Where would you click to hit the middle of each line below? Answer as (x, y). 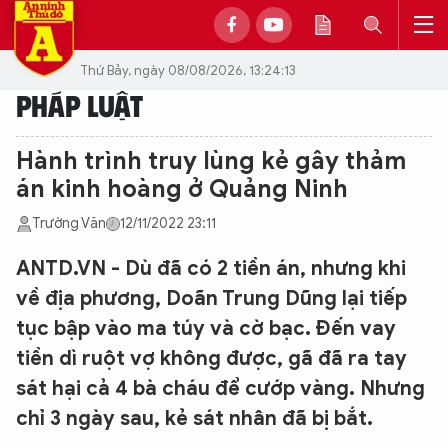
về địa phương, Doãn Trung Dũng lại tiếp (211, 298)
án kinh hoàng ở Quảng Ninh (182, 189)
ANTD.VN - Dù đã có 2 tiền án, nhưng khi (211, 268)
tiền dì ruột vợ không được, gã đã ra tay (211, 358)
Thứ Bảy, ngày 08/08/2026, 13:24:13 (188, 70)
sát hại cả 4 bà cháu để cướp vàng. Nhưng (220, 388)
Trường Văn (69, 223)
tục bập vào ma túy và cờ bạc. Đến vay (206, 328)
